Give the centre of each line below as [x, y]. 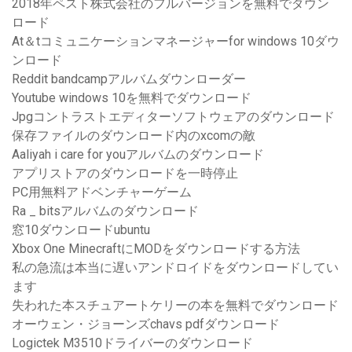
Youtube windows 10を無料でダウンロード [132, 98]
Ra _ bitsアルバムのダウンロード [105, 211]
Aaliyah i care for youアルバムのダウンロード [138, 155]
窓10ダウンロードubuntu [81, 230]
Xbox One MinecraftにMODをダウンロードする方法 [156, 249]
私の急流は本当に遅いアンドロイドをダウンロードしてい [175, 268]
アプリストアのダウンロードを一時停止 [125, 174]
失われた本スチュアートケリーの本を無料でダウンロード [175, 306]
